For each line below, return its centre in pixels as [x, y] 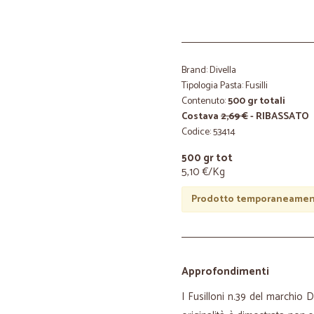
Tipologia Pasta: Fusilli [225, 86]
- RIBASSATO [279, 117]
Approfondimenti [225, 272]
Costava [201, 117]
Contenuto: [205, 101]
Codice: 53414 [209, 132]
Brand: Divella [209, 70]
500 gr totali [257, 101]
